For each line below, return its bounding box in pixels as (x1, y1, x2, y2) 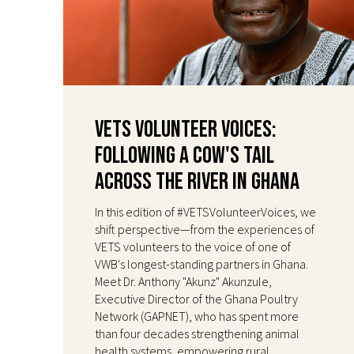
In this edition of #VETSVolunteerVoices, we (95, 203, 316, 220)
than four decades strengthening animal (95, 325, 299, 341)
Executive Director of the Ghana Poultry (95, 290, 298, 307)
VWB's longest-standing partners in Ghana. (95, 255, 308, 272)
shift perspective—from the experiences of (95, 220, 314, 237)
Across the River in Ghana (95, 167, 299, 196)
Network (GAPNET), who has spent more (95, 307, 299, 324)
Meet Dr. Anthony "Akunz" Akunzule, (95, 273, 272, 289)
